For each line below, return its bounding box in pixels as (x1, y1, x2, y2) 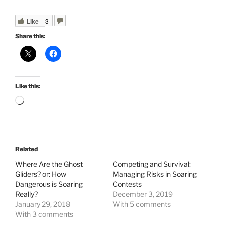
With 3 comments (15, 210, 73, 219)
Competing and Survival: (113, 160, 191, 169)
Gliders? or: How (15, 170, 66, 179)
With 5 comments (113, 200, 171, 209)
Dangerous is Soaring (15, 180, 83, 189)
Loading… (24, 97, 58, 106)
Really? (15, 190, 38, 199)
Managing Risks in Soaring (113, 170, 197, 179)
